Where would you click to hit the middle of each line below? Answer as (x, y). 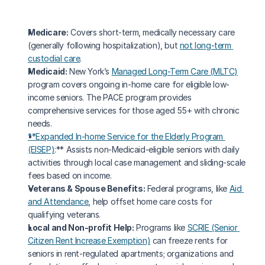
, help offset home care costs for (150, 201)
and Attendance (58, 201)
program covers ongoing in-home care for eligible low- (129, 84)
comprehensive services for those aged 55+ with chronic (134, 110)
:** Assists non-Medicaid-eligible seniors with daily (147, 149)
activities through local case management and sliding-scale (137, 162)
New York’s (89, 71)
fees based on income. (70, 175)
